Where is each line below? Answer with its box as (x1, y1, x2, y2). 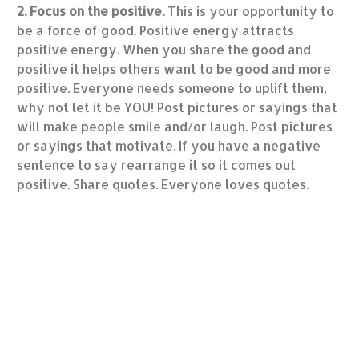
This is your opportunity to (164, 2, 335, 20)
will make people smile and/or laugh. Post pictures (17, 118, 333, 135)
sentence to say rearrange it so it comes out (17, 156, 296, 174)
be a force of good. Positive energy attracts (17, 22, 295, 39)
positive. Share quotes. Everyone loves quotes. (17, 175, 309, 193)
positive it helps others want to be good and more (17, 60, 332, 78)
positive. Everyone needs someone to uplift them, (17, 79, 328, 97)
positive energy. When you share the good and (17, 41, 312, 58)
